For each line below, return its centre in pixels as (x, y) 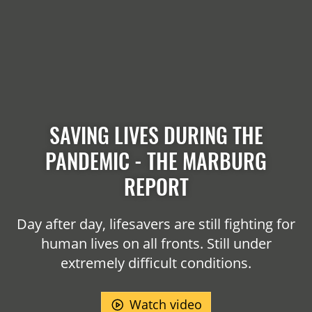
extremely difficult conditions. (156, 263)
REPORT (156, 187)
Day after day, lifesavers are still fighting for (156, 224)
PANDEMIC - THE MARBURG (156, 161)
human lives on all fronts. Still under (156, 243)
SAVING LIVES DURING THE (156, 135)
